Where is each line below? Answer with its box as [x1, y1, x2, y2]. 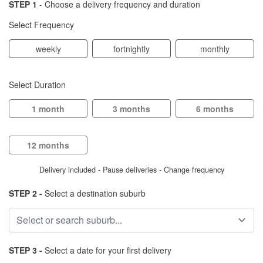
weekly [35, 43, 61, 55]
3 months [113, 103, 150, 114]
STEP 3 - [9, 244, 42, 256]
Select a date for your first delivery [42, 244, 171, 256]
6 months [196, 103, 234, 114]
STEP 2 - [9, 187, 42, 199]
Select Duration [9, 79, 66, 90]
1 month [32, 103, 65, 114]
